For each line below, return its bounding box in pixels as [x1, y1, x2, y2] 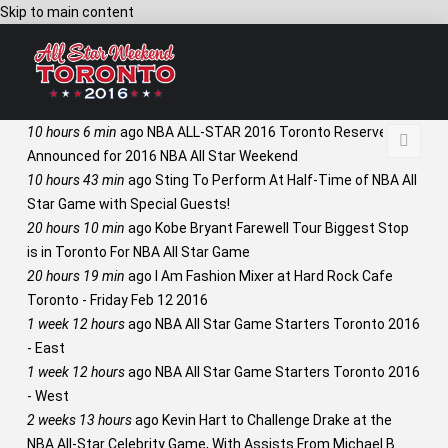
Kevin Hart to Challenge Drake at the [158, 412, 392, 428]
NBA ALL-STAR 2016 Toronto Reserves [143, 124, 395, 140]
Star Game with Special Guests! [26, 196, 230, 212]
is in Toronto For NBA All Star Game [26, 244, 250, 260]
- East [26, 340, 65, 356]
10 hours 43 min [26, 172, 125, 188]
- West [26, 388, 69, 404]
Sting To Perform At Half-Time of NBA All [151, 172, 417, 188]
